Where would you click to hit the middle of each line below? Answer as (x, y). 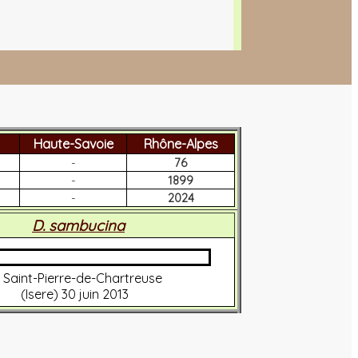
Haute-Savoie (73, 143)
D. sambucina (78, 225)
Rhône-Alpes (181, 143)
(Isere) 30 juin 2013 (74, 294)
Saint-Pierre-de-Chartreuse (82, 278)
